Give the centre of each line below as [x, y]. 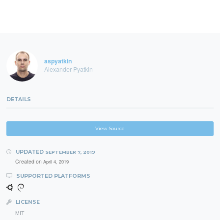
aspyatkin [58, 61]
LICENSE [27, 202]
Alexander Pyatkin [68, 69]
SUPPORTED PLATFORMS [52, 176]
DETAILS [19, 100]
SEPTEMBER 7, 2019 [70, 152]
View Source [110, 129]
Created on [29, 162]
